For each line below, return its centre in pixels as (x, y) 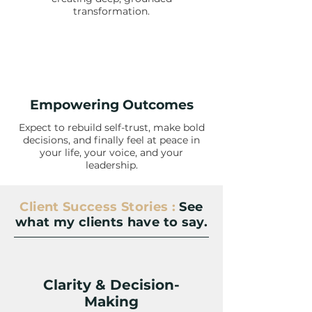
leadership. (111, 165)
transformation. (111, 11)
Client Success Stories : (98, 207)
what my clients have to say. (111, 222)
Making (111, 302)
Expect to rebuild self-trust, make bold (111, 127)
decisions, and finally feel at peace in (111, 140)
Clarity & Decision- (111, 285)
